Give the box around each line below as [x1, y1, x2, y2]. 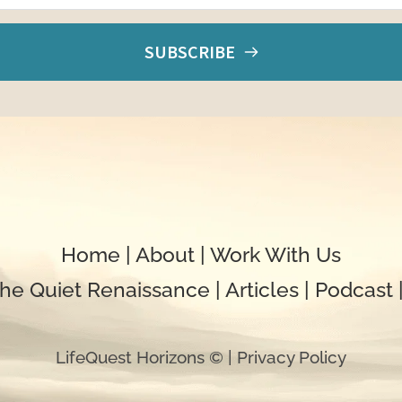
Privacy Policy [237, 347, 346, 368]
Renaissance [82, 277, 210, 302]
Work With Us [210, 242, 341, 267]
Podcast [315, 277, 398, 302]
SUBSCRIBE [144, 40, 235, 64]
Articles [225, 277, 299, 302]
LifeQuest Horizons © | [56, 347, 237, 368]
